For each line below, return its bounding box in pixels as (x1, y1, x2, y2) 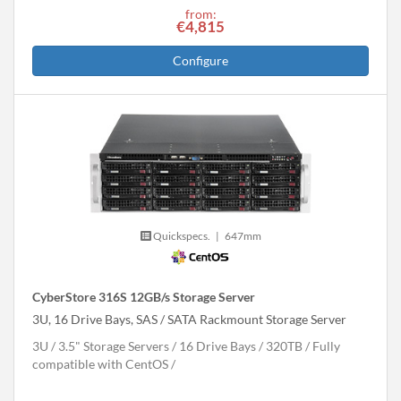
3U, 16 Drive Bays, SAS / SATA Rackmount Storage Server (32, 311, 346, 328)
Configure (173, 52, 228, 68)
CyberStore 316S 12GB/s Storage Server (32, 289, 255, 305)
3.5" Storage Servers (58, 338, 169, 354)
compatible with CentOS (32, 356, 168, 372)
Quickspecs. (150, 229, 210, 243)
